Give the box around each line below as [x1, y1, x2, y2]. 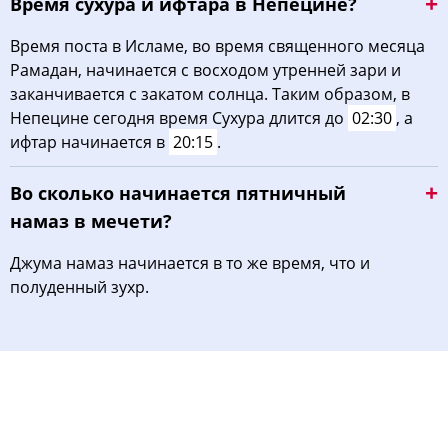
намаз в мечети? [10, 209, 172, 233]
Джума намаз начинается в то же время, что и [10, 252, 370, 274]
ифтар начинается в [10, 131, 169, 153]
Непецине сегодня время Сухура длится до [10, 107, 348, 129]
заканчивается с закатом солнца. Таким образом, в [10, 83, 410, 105]
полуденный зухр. [10, 276, 149, 298]
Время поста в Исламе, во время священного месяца [10, 35, 425, 57]
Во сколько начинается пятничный [10, 181, 346, 205]
